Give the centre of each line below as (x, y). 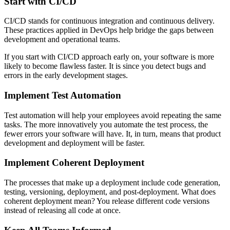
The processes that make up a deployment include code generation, (112, 183)
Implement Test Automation (63, 95)
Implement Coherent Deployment (74, 163)
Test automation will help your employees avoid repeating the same (113, 115)
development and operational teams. (62, 40)
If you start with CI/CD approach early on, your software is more (109, 57)
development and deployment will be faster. (74, 143)
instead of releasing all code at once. (62, 210)
